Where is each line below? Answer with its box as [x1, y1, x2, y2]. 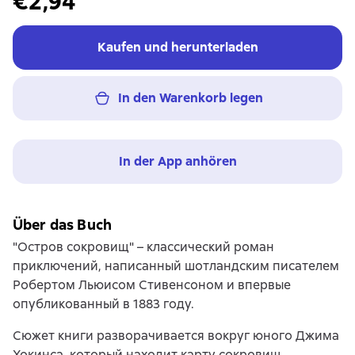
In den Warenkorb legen [117, 90, 263, 106]
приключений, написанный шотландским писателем [13, 258, 339, 274]
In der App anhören [118, 153, 237, 170]
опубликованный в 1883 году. [13, 296, 194, 312]
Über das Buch [13, 216, 112, 234]
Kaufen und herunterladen [97, 39, 258, 55]
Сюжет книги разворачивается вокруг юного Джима [13, 327, 339, 344]
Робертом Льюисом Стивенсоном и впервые [13, 277, 291, 293]
